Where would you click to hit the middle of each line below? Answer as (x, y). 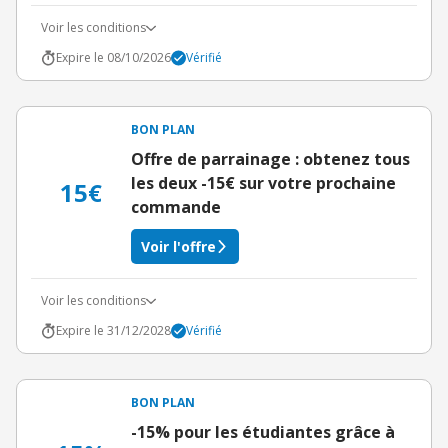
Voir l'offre (178, 246)
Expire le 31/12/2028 (113, 330)
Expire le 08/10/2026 (113, 57)
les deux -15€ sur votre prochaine (263, 183)
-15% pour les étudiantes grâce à (263, 432)
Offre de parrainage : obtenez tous (270, 159)
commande (176, 207)
